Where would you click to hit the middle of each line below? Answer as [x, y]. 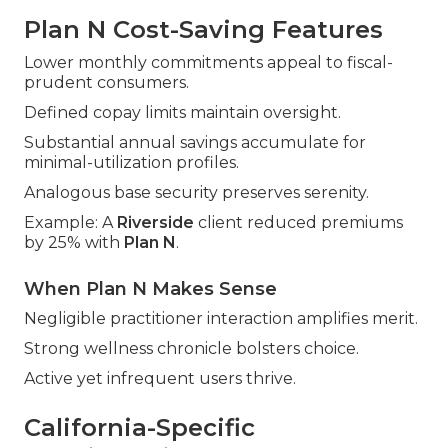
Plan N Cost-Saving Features [203, 30]
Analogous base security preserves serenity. [196, 193]
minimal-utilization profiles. [131, 163]
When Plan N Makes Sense [150, 289]
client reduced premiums [298, 223]
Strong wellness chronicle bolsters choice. [191, 349]
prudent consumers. [106, 83]
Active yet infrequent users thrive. [160, 379]
